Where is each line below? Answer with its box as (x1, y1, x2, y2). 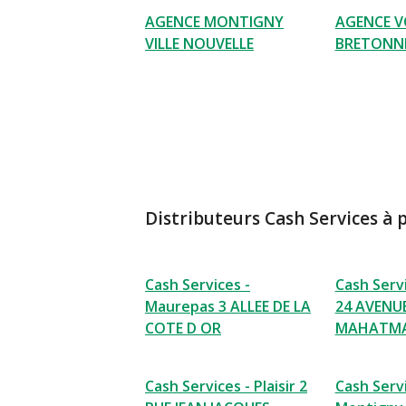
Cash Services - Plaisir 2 (145, 376, 307, 396)
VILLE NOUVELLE (145, 34, 254, 53)
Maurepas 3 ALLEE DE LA (145, 296, 311, 316)
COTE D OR (145, 318, 221, 338)
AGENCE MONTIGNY (145, 12, 284, 32)
